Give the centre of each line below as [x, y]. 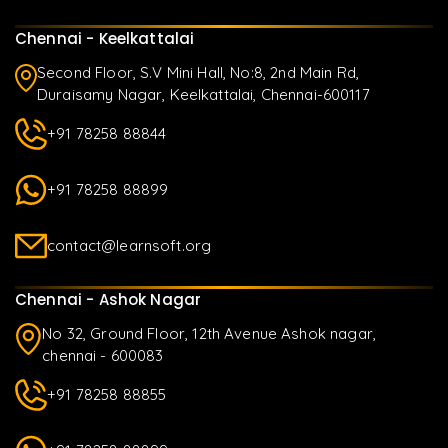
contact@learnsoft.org [129, 246]
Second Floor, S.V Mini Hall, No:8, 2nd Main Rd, [198, 73]
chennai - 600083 [103, 356]
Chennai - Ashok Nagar [108, 300]
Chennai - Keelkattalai [105, 39]
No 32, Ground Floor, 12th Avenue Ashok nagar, [209, 334]
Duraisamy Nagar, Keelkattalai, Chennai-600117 [203, 95]
